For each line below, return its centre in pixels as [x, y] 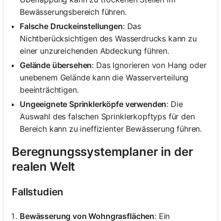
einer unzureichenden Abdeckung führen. [94, 51]
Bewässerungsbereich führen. [73, 12]
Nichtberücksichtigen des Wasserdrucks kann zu [108, 38]
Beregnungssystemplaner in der [103, 152]
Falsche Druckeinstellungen [71, 26]
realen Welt [44, 167]
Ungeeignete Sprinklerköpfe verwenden [93, 104]
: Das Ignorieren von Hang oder [149, 65]
